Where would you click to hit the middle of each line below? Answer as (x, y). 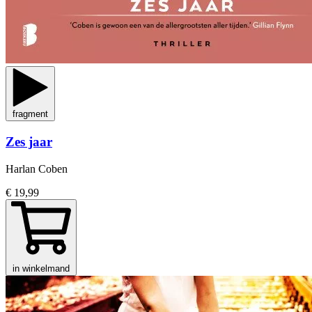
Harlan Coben (37, 169)
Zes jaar (29, 142)
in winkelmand (41, 268)
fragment (30, 114)
